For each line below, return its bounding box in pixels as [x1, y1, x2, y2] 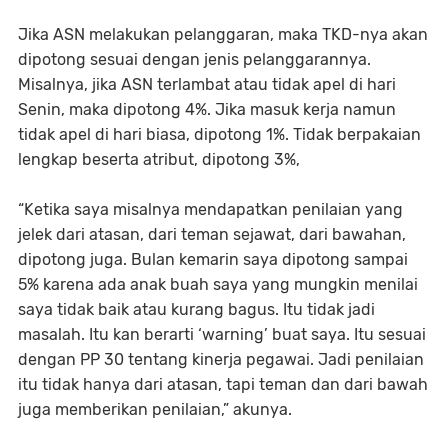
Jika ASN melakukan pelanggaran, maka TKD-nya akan [18, 25, 428, 44]
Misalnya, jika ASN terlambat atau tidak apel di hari [18, 75, 396, 94]
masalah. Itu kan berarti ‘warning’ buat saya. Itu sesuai [18, 325, 426, 344]
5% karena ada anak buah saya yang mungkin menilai [18, 275, 418, 294]
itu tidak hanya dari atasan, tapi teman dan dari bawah [18, 375, 428, 394]
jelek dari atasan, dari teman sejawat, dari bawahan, [18, 225, 406, 244]
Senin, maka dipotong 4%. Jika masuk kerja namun [18, 100, 396, 119]
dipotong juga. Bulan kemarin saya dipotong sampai [18, 250, 408, 269]
